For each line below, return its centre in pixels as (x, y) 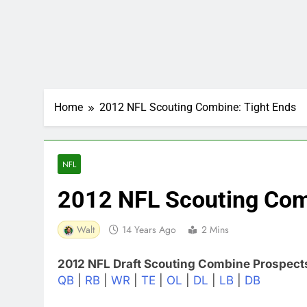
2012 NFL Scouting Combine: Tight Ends (198, 108)
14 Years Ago (149, 230)
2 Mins (215, 230)
